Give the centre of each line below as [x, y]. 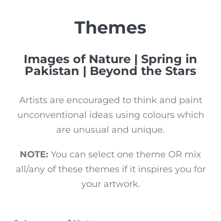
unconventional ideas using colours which [110, 115]
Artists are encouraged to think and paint [110, 100]
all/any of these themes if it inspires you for [110, 169]
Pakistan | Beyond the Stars [110, 71]
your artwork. [110, 184]
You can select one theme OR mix [125, 154]
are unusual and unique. [110, 129]
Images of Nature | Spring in [110, 59]
